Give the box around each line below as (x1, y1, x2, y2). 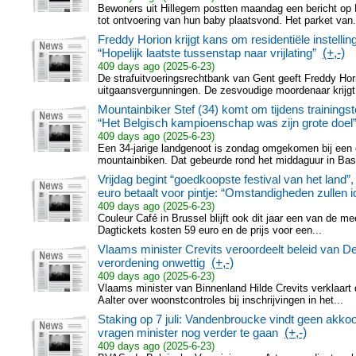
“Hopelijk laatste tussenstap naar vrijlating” (98, 46, 316, 60)
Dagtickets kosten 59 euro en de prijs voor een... (98, 224, 322, 236)
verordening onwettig (98, 256, 205, 269)
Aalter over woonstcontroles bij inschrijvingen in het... (98, 294, 343, 306)
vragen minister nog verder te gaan (98, 326, 278, 339)
